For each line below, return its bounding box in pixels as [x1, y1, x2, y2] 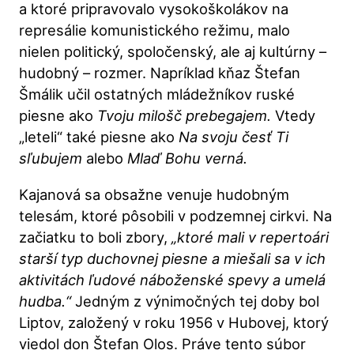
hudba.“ [19, 292, 76, 310]
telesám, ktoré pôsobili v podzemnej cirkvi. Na [19, 206, 333, 224]
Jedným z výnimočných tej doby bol [75, 292, 320, 310]
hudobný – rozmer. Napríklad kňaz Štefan [19, 64, 301, 82]
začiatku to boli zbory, [19, 228, 172, 246]
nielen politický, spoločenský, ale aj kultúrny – [19, 43, 327, 61]
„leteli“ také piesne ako [19, 128, 179, 146]
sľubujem [19, 149, 87, 168]
